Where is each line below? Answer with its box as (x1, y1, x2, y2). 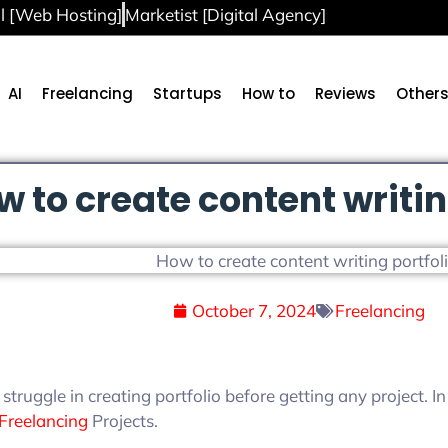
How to (242, 82, 296, 104)
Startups (153, 82, 223, 104)
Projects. (88, 410, 158, 431)
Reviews (315, 82, 377, 104)
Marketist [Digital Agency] (125, 4, 326, 26)
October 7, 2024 (192, 300, 316, 321)
